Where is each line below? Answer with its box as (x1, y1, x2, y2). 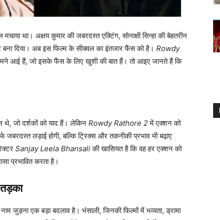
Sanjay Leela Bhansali (15, 144, 90, 154)
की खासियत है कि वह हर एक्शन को (90, 144, 182, 154)
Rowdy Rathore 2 (88, 118, 148, 128)
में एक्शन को (148, 118, 181, 128)
